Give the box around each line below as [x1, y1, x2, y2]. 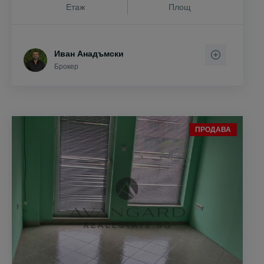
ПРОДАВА [195, 126, 231, 134]
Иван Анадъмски [54, 49, 124, 59]
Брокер [54, 62, 78, 71]
